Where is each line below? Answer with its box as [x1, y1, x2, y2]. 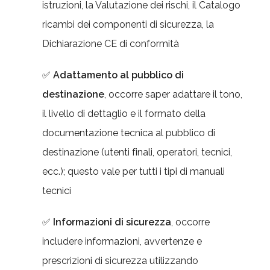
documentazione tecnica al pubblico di [42, 127, 215, 139]
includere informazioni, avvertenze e [42, 236, 202, 247]
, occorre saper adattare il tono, [104, 89, 242, 100]
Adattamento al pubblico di [53, 69, 184, 81]
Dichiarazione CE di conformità [42, 38, 179, 49]
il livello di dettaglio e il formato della [42, 108, 206, 119]
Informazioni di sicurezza [53, 216, 171, 228]
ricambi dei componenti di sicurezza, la [42, 19, 214, 30]
